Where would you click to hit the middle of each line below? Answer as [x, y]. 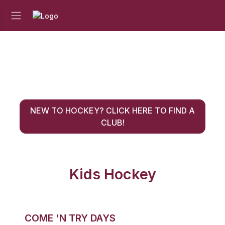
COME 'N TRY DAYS [70, 218]
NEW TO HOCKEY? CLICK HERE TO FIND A [113, 110]
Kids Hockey [113, 174]
